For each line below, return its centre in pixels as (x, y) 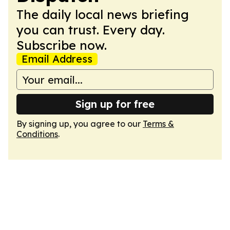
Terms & (158, 124)
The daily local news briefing (103, 14)
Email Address (57, 59)
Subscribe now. (62, 45)
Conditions (37, 134)
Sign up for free (115, 104)
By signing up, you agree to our (80, 124)
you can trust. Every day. (91, 30)
